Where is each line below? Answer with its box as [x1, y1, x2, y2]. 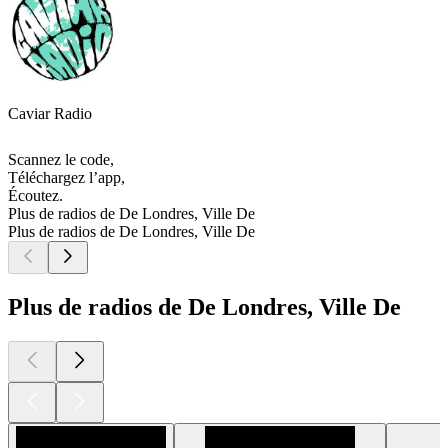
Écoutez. [8, 187, 63, 205]
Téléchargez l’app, [8, 169, 125, 187]
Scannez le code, [8, 151, 114, 169]
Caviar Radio [8, 105, 92, 123]
